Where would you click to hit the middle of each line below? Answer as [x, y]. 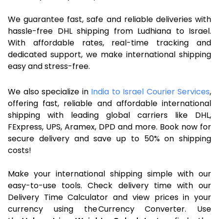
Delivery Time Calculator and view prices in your [109, 197]
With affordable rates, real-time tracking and [109, 43]
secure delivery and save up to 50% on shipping [109, 138]
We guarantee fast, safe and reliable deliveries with [109, 19]
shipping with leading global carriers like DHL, [109, 115]
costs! [20, 150]
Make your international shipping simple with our [109, 174]
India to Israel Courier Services [150, 91]
